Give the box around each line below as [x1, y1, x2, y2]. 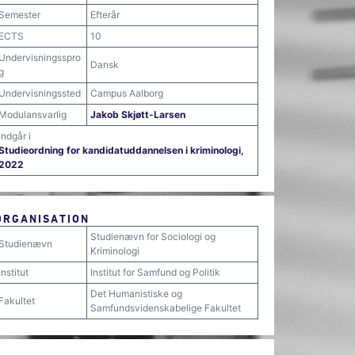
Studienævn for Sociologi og [90, 231, 216, 242]
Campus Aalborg [90, 87, 163, 99]
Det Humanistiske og [90, 288, 182, 300]
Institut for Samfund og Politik [90, 266, 220, 278]
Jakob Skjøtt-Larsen [90, 109, 185, 120]
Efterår [90, 9, 120, 21]
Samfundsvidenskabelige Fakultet [90, 302, 241, 314]
